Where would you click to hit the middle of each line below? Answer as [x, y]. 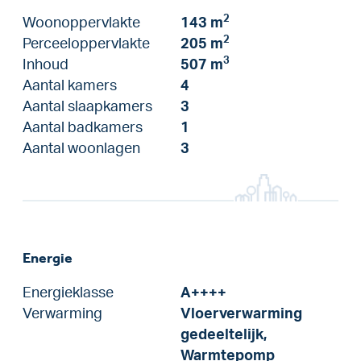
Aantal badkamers [83, 127]
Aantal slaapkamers [87, 106]
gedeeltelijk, [224, 334]
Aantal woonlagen [81, 148]
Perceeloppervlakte [86, 44]
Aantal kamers [70, 85]
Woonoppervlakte [81, 23]
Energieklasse [68, 293]
